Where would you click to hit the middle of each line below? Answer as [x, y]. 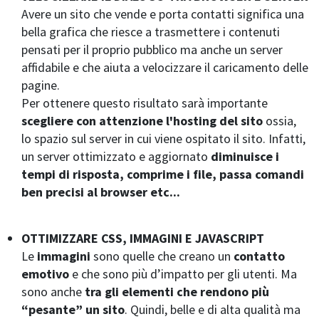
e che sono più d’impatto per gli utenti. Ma [184, 274]
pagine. [41, 85]
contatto [259, 256]
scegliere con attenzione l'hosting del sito [142, 121]
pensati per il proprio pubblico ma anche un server [152, 50]
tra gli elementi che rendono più [177, 292]
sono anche [53, 292]
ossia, [279, 121]
